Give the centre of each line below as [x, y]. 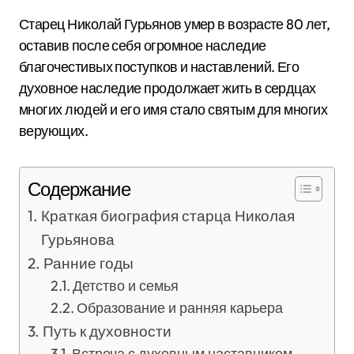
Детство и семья [126, 286]
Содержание [79, 189]
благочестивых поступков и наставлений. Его [159, 67]
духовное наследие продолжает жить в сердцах [168, 88]
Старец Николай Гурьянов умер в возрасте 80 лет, [175, 24]
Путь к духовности [107, 331]
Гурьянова [77, 239]
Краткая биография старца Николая [168, 216]
